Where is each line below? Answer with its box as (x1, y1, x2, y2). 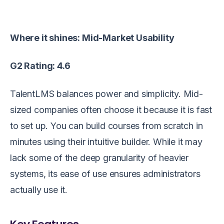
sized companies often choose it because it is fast (10, 104, 212, 115)
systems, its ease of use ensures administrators (10, 168, 200, 179)
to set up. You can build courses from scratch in (10, 120, 203, 131)
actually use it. (10, 184, 68, 195)
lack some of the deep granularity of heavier (10, 152, 189, 163)
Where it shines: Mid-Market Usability (10, 32, 174, 43)
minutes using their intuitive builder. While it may (10, 136, 202, 147)
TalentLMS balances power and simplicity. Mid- (10, 88, 203, 99)
